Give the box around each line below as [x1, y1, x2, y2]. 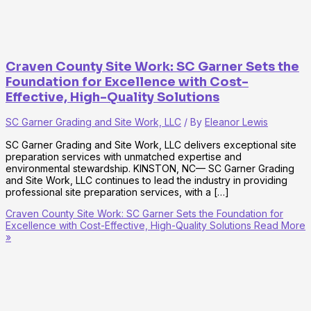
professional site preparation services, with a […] [6, 185, 229, 198]
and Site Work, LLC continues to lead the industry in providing [6, 174, 287, 186]
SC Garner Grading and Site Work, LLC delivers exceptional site [6, 138, 296, 151]
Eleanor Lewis [205, 115, 268, 128]
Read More [251, 219, 305, 231]
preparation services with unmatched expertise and [6, 150, 242, 162]
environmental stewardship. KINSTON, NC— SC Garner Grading [6, 162, 294, 174]
